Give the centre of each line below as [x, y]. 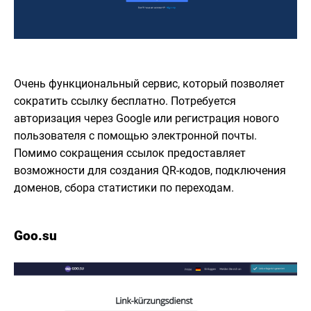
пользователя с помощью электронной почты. [135, 136]
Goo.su [35, 236]
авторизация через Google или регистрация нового [146, 119]
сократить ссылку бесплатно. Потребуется [125, 101]
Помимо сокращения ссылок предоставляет [130, 153]
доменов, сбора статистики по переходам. [124, 188]
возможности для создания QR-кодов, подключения [150, 171]
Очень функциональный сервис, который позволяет [149, 84]
